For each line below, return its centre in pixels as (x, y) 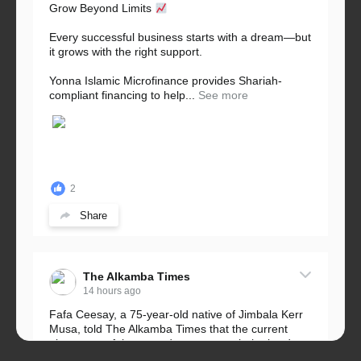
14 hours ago (112, 291)
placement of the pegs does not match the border (175, 344)
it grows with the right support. (126, 52)
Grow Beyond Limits (102, 8)
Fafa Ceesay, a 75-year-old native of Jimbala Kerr (176, 315)
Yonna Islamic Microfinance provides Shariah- (166, 81)
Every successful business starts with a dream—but (180, 37)
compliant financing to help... (122, 95)
